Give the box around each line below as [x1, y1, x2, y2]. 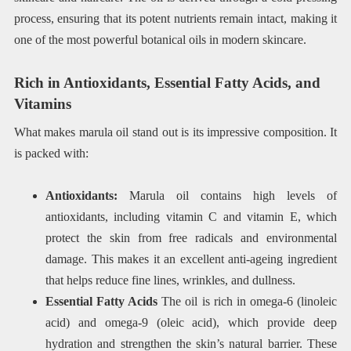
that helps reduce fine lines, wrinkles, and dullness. [45, 273, 295, 288]
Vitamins [13, 95, 71, 112]
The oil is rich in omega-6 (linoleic [157, 295, 338, 309]
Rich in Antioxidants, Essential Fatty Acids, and [13, 74, 320, 91]
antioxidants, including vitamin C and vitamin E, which [45, 210, 338, 224]
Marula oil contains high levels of [117, 189, 338, 203]
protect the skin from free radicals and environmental [45, 231, 338, 245]
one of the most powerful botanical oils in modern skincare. [13, 33, 306, 47]
